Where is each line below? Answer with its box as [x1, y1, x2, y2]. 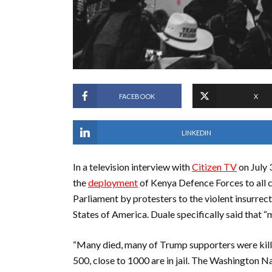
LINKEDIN [181, 128, 211, 137]
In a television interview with [73, 161, 192, 172]
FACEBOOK [118, 92, 155, 100]
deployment [88, 177, 138, 188]
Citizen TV [192, 161, 237, 172]
